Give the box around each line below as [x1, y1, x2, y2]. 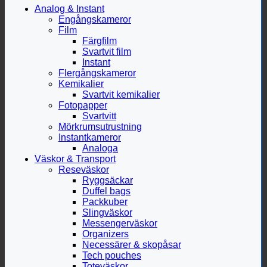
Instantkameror [58, 132, 121, 142]
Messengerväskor [82, 218, 157, 228]
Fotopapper [58, 100, 107, 110]
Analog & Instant [35, 3, 104, 14]
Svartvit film [82, 46, 131, 57]
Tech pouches [82, 250, 141, 260]
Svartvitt [82, 110, 116, 121]
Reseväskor [58, 164, 109, 175]
